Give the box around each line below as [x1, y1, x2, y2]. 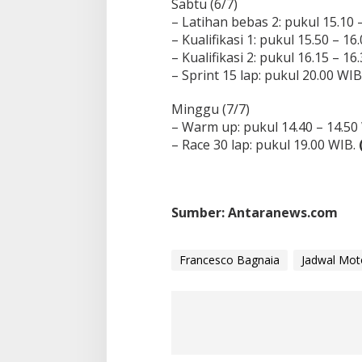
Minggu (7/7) [170, 99, 250, 118]
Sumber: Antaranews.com [170, 203, 338, 221]
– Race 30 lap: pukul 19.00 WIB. [170, 135, 359, 154]
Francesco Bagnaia [179, 251, 280, 267]
